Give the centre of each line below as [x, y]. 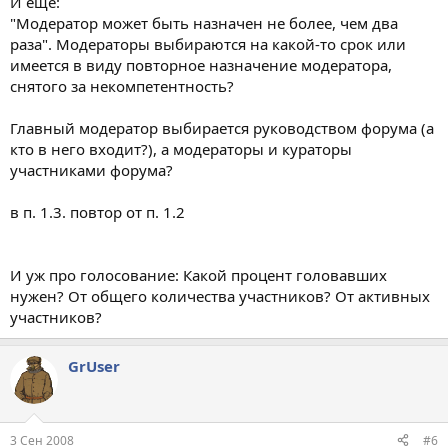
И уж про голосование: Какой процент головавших [198, 275]
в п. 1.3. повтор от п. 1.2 [97, 212]
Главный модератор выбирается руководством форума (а [222, 128]
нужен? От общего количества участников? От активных [220, 296]
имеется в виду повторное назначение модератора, [201, 65]
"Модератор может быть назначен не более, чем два [204, 23]
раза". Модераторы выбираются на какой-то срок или [208, 44]
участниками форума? [91, 170]
